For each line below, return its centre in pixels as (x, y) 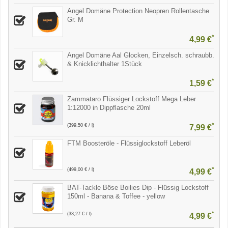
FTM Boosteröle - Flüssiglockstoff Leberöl (129, 143)
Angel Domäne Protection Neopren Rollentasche (138, 11)
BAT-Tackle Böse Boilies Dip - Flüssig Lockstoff (138, 187)
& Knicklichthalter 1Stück (105, 64)
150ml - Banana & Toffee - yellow (116, 196)
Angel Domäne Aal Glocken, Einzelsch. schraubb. (141, 55)
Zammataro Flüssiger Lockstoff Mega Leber (132, 99)
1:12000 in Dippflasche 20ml (109, 108)
